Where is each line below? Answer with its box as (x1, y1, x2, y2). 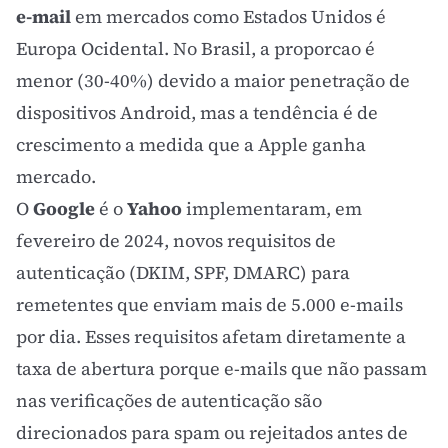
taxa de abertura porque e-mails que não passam (16, 356, 427, 381)
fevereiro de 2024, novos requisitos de (16, 228, 336, 253)
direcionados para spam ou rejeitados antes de (16, 420, 408, 445)
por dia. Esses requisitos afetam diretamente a (16, 324, 406, 349)
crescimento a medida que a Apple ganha (16, 132, 366, 157)
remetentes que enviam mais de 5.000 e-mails (16, 292, 403, 317)
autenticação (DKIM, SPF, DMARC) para (16, 260, 350, 285)
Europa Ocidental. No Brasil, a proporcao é (16, 36, 375, 61)
